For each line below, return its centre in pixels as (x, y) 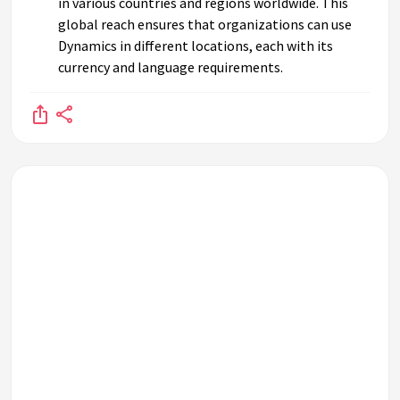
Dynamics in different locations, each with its (196, 46)
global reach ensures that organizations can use (205, 24)
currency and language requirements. (171, 67)
